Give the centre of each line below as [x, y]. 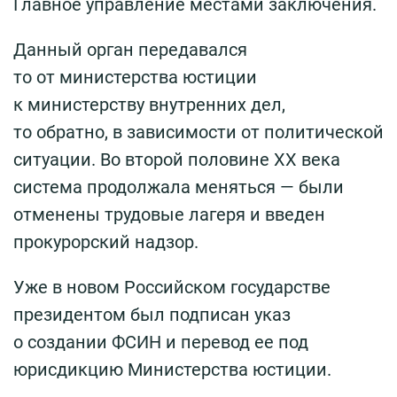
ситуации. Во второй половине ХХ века [177, 160]
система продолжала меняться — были [179, 187]
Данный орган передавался [130, 50]
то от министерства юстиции [135, 78]
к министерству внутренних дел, [149, 105]
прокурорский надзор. [106, 242]
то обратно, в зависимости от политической [198, 132]
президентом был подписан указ [152, 315]
